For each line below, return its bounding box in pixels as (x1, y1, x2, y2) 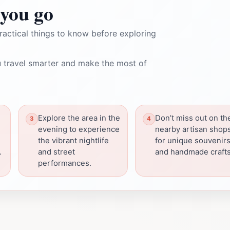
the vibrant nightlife (38, 136, 109, 145)
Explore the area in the (38, 113, 120, 123)
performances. (38, 158, 91, 168)
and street (38, 147, 75, 157)
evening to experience (38, 124, 120, 134)
